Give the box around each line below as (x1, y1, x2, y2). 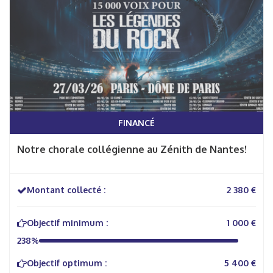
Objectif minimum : (27, 218, 108, 228)
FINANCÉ (118, 118, 155, 128)
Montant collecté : (27, 185, 105, 195)
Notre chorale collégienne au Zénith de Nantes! (17, 143, 247, 155)
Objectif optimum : (27, 258, 107, 268)
